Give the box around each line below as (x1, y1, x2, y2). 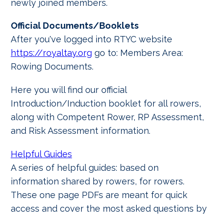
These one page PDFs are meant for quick (11, 189, 187, 200)
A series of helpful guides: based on (11, 162, 159, 173)
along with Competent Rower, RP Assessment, (11, 112, 204, 123)
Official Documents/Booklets (11, 20, 139, 31)
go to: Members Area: (92, 48, 183, 58)
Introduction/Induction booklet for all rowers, (11, 98, 201, 109)
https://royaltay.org (11, 48, 92, 58)
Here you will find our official (11, 85, 127, 95)
